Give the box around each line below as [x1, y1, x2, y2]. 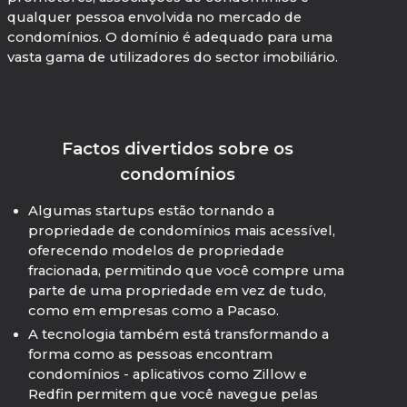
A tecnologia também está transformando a [27, 325, 329, 342]
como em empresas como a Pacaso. [27, 303, 279, 319]
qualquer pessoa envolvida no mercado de [7, 9, 303, 26]
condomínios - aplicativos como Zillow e [27, 365, 307, 382]
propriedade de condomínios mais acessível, [27, 223, 335, 239]
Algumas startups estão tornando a [27, 203, 274, 219]
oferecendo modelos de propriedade [27, 243, 284, 259]
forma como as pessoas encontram [27, 345, 273, 362]
